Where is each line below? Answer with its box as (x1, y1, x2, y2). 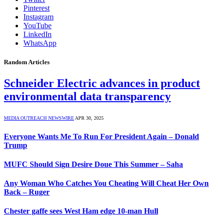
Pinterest (23, 4, 50, 12)
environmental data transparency (4, 90, 171, 103)
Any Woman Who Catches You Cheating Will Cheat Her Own (4, 179, 209, 188)
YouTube (23, 21, 52, 30)
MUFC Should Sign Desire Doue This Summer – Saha (4, 160, 183, 168)
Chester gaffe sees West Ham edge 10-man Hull (4, 207, 158, 216)
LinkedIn (23, 30, 52, 38)
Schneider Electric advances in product (4, 77, 200, 90)
